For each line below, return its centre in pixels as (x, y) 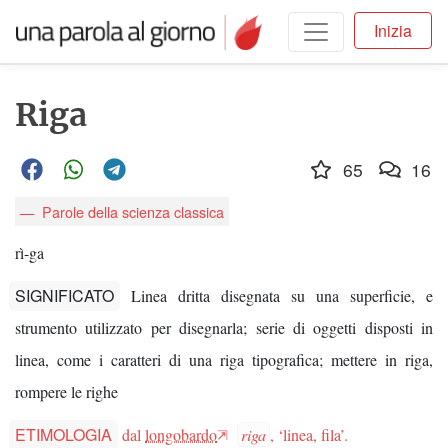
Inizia (392, 30)
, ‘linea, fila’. (309, 435)
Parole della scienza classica (131, 211)
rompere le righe (66, 392)
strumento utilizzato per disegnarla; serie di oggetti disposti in (224, 328)
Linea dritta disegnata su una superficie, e (282, 296)
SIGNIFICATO (64, 296)
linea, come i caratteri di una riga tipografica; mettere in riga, (224, 360)
